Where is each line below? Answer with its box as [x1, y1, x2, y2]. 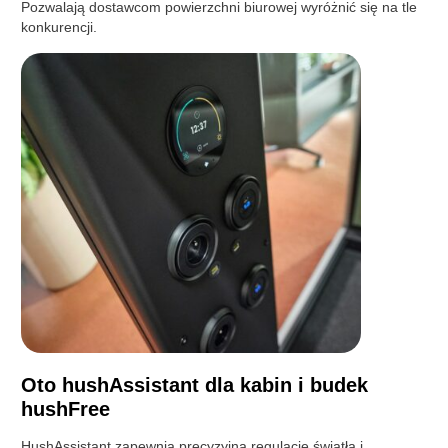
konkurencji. [21, 18, 98, 35]
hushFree [21, 397, 111, 420]
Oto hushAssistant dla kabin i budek [21, 373, 369, 396]
